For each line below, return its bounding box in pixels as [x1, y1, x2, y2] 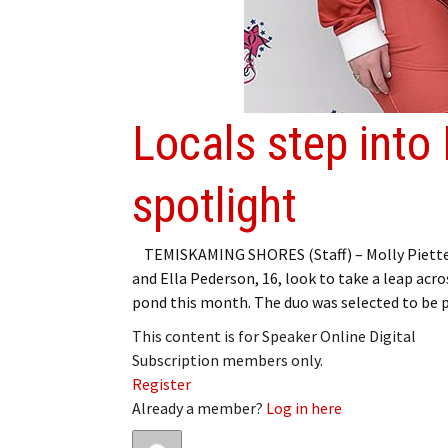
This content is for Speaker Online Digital [132, 325, 416, 346]
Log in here [266, 397, 342, 418]
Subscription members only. [132, 349, 323, 370]
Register [132, 373, 191, 394]
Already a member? [132, 397, 266, 418]
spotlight [132, 176, 297, 234]
